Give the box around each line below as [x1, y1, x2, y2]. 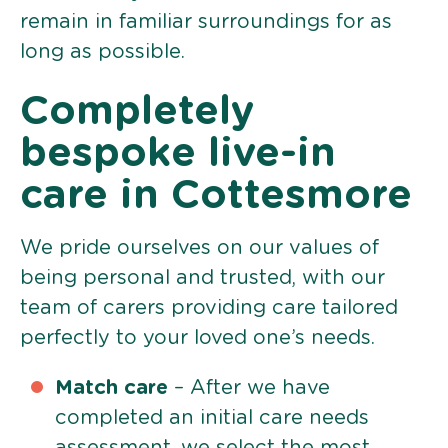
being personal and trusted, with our [20, 267, 385, 288]
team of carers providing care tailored [20, 297, 398, 318]
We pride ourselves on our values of [20, 237, 379, 258]
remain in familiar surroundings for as [20, 11, 392, 32]
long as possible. [20, 41, 185, 62]
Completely [20, 91, 254, 132]
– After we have [168, 377, 330, 398]
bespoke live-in [20, 133, 336, 174]
